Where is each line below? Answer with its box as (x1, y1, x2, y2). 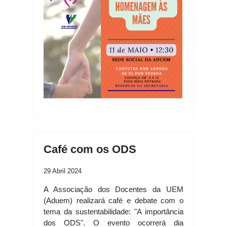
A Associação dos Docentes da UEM (44, 185, 183, 194)
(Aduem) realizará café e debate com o (44, 196, 183, 205)
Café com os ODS (44, 143, 136, 156)
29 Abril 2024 (44, 167, 82, 175)
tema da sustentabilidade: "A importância (44, 207, 183, 216)
